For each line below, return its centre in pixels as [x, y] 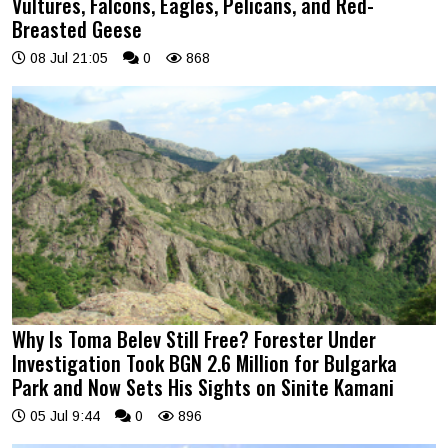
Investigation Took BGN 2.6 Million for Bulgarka [204, 362]
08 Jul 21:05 [67, 58]
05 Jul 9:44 [63, 415]
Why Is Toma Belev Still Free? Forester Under [194, 338]
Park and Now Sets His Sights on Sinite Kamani [203, 386]
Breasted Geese [77, 29]
